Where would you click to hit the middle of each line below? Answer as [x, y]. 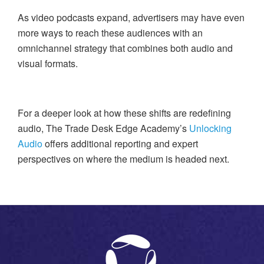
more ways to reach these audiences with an [110, 33]
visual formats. [48, 64]
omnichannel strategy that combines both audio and [125, 48]
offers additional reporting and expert [120, 144]
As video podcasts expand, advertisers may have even [131, 18]
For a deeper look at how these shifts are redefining [124, 113]
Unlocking [210, 128]
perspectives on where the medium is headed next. [123, 159]
